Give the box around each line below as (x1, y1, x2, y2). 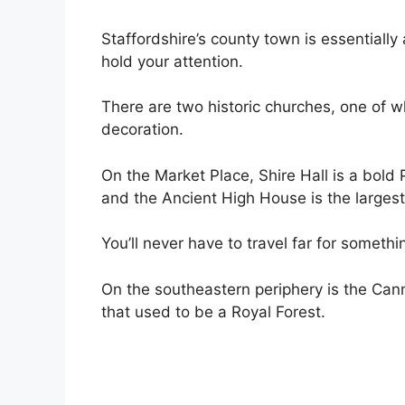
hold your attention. (101, 52, 243, 71)
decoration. (101, 120, 184, 138)
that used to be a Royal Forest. (101, 302, 325, 321)
